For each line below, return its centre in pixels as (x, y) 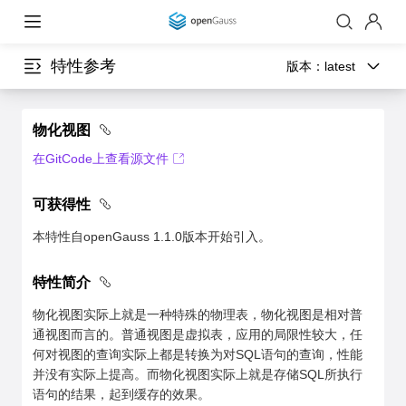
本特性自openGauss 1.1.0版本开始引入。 (152, 237)
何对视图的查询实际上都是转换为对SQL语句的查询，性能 (198, 354)
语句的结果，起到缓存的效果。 (121, 394)
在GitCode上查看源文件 (101, 159)
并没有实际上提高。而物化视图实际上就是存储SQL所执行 (198, 374)
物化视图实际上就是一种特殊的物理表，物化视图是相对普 (198, 314)
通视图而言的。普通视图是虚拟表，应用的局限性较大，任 (198, 334)
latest (340, 66)
